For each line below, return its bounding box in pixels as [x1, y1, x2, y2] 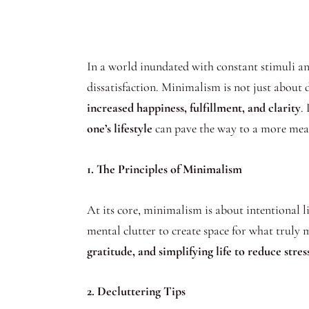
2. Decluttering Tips [87, 283, 186, 299]
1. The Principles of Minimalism [87, 161, 242, 177]
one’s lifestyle [87, 121, 152, 136]
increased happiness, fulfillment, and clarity [87, 100, 301, 115]
